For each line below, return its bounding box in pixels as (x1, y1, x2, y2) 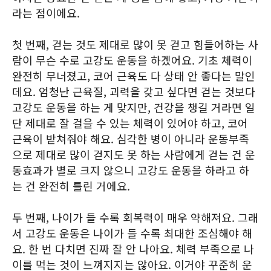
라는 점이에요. (12, 5, 80, 21)
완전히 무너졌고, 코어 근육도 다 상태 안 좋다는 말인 (12, 68, 255, 83)
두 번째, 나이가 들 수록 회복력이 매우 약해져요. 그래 (12, 209, 258, 225)
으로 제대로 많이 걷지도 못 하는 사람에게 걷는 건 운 (12, 146, 255, 162)
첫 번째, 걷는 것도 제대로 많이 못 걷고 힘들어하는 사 (12, 36, 258, 52)
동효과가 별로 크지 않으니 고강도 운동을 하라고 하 (12, 162, 249, 178)
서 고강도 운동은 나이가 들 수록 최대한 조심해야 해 (12, 225, 252, 241)
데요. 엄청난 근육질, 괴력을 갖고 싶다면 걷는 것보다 (12, 83, 255, 99)
